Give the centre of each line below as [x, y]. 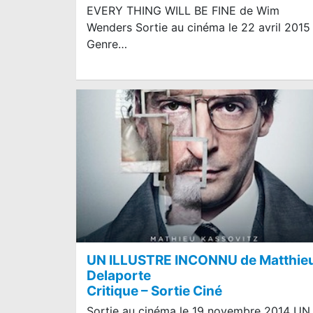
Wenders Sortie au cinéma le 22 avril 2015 [198, 27]
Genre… [107, 44]
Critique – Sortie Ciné [154, 291]
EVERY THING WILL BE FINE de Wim [183, 10]
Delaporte [119, 276]
